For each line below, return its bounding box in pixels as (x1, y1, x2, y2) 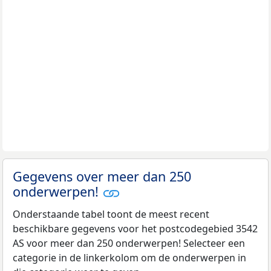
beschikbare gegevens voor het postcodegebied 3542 (13, 222, 258, 236)
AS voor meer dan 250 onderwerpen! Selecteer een (13, 237, 245, 250)
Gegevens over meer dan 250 (13, 167, 191, 185)
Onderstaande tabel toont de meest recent (13, 207, 209, 221)
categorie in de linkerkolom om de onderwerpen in (13, 251, 246, 265)
